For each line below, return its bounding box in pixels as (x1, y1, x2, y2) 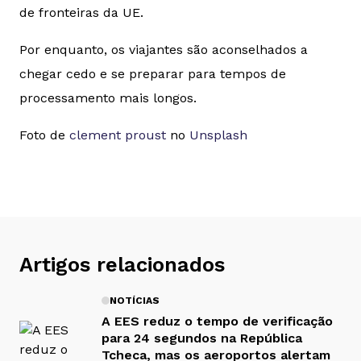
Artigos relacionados (19, 252, 225, 277)
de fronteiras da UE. (19, 5, 143, 21)
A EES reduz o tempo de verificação (102, 313, 333, 329)
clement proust (69, 127, 166, 143)
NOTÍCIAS (110, 294, 160, 306)
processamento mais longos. (19, 90, 197, 106)
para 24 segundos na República (102, 330, 302, 346)
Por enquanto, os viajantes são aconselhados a (19, 42, 308, 58)
